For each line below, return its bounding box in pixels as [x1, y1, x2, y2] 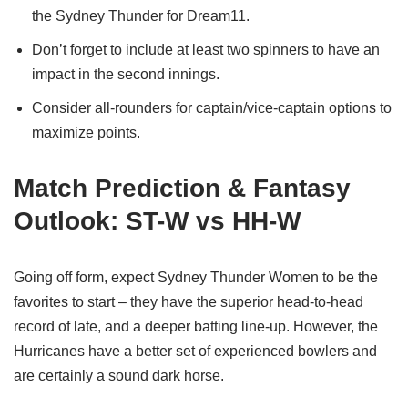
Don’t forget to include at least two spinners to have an [32, 41, 380, 57]
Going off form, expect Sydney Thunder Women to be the [14, 269, 378, 285]
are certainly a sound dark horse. [14, 367, 224, 383]
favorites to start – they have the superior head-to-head [14, 293, 363, 310]
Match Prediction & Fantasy [14, 173, 351, 202]
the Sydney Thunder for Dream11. [32, 7, 250, 24]
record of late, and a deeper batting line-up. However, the [14, 318, 378, 334]
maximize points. [32, 124, 140, 140]
